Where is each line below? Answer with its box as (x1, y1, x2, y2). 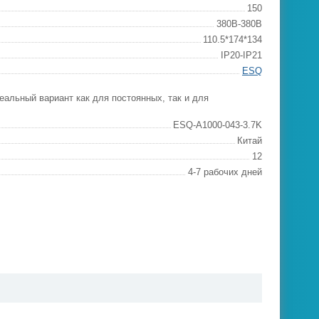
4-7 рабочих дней (188, 167, 262, 177)
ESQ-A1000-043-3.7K (173, 120, 262, 130)
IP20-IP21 (221, 50, 262, 61)
